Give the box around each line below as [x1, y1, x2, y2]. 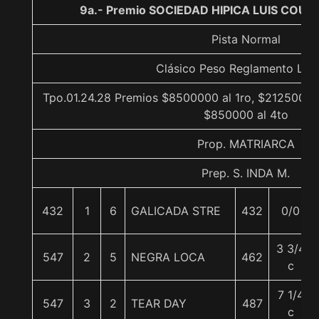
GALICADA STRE [131, 204, 221, 218]
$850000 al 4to [203, 108, 288, 122]
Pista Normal [211, 32, 281, 46]
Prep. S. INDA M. [202, 166, 290, 180]
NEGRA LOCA [131, 250, 205, 264]
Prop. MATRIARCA [197, 137, 295, 151]
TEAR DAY [131, 296, 187, 310]
